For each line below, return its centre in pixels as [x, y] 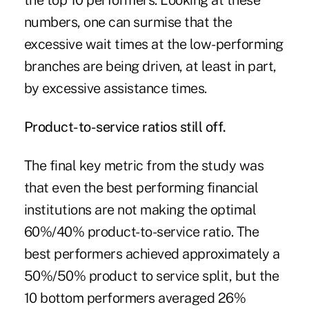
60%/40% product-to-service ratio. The [141, 232]
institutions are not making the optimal [140, 210]
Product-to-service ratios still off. [125, 127]
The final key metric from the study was [144, 166]
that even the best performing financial [141, 188]
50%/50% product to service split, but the [151, 276]
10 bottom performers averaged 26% [135, 298]
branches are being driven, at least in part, [150, 67]
